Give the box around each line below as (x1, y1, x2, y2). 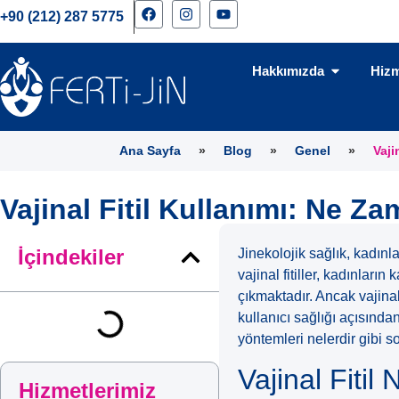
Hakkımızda (252, 63, 325, 79)
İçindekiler (18, 245, 124, 270)
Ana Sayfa (119, 143, 182, 159)
